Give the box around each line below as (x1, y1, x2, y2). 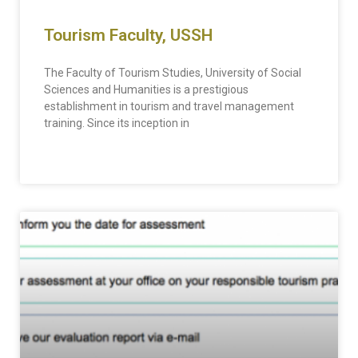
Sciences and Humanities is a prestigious (44, 83, 249, 96)
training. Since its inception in (44, 117, 189, 129)
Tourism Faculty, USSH (44, 26, 213, 45)
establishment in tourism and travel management (44, 100, 294, 113)
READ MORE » (44, 155, 106, 166)
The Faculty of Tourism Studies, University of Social (44, 66, 301, 79)
